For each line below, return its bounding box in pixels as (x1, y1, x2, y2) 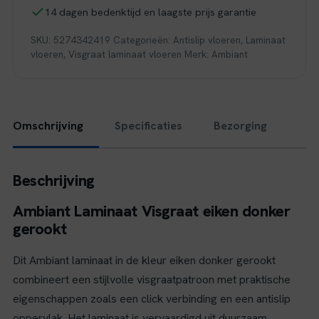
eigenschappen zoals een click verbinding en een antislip (13, 291, 291, 306)
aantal (30, 4, 59, 19)
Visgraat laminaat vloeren (68, 48, 182, 61)
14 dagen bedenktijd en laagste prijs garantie (45, 5, 256, 19)
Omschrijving (13, 118, 83, 133)
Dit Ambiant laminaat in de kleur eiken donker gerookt (13, 253, 276, 268)
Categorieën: (113, 33, 173, 46)
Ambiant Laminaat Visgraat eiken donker (13, 201, 291, 221)
